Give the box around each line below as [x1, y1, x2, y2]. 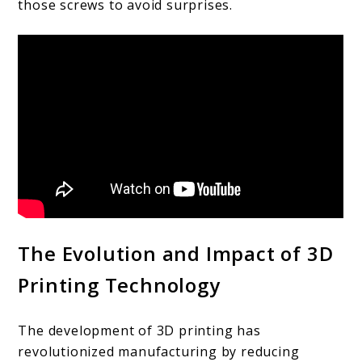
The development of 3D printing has [18, 322, 261, 340]
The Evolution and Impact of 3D [18, 240, 334, 267]
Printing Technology [18, 271, 221, 299]
